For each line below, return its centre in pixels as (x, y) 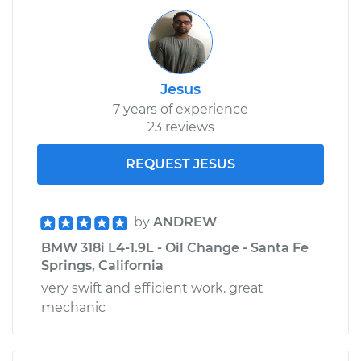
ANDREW (185, 222)
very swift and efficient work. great (152, 288)
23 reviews (180, 127)
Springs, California (102, 265)
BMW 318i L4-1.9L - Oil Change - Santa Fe (175, 247)
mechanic (73, 307)
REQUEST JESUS (180, 164)
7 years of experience (180, 109)
